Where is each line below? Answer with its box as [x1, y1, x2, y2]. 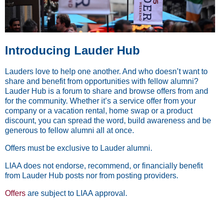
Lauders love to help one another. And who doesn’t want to [5, 67, 208, 76]
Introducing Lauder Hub [5, 43, 140, 57]
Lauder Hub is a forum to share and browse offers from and [5, 86, 208, 95]
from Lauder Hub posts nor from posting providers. [5, 171, 178, 180]
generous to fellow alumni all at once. [5, 126, 136, 135]
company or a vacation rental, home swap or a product [5, 106, 192, 115]
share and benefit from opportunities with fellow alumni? [5, 77, 198, 85]
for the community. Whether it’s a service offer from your [5, 96, 196, 105]
